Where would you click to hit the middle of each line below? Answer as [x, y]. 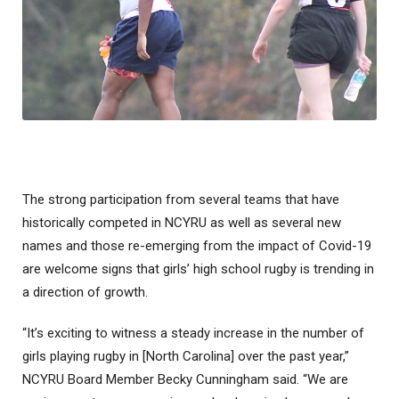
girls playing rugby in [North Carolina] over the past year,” [186, 356]
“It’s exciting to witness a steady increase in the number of [193, 333]
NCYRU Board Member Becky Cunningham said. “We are [185, 379]
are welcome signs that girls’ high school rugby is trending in [198, 269]
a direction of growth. [85, 292]
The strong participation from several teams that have [181, 199]
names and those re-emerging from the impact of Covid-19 [197, 245]
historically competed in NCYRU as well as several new [182, 222]
